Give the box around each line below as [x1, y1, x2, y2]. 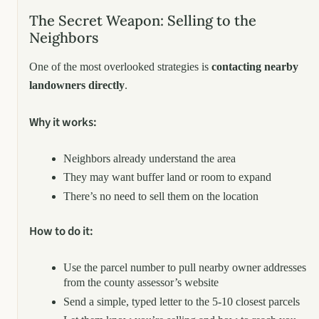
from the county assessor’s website [63, 276, 219, 289]
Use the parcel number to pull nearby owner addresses [63, 261, 306, 274]
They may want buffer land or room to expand [63, 171, 271, 184]
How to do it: [29, 223, 93, 241]
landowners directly [29, 78, 125, 91]
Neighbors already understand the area [63, 152, 236, 164]
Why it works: [29, 113, 97, 131]
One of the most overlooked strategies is [29, 60, 211, 73]
